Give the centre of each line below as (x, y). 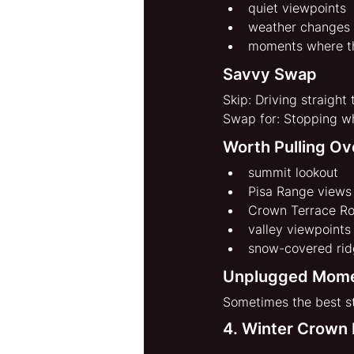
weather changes (299, 27)
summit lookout (293, 173)
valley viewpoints (299, 230)
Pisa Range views (300, 192)
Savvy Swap (270, 75)
